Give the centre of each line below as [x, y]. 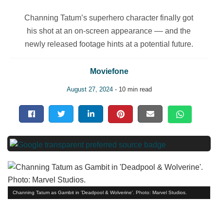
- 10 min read [132, 89]
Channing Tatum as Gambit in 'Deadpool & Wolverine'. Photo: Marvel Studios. [100, 193]
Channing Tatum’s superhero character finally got [109, 18]
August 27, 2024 [90, 89]
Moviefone [109, 71]
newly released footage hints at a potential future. [109, 44]
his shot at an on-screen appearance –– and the [109, 31]
